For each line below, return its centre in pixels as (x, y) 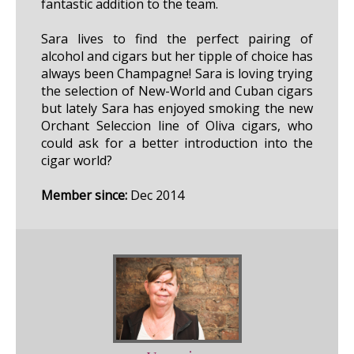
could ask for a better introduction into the (177, 143)
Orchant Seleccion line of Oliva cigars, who (177, 126)
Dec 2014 (156, 196)
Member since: (84, 196)
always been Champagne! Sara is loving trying (177, 74)
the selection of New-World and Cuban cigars (177, 91)
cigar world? (77, 161)
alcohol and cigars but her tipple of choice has (177, 56)
